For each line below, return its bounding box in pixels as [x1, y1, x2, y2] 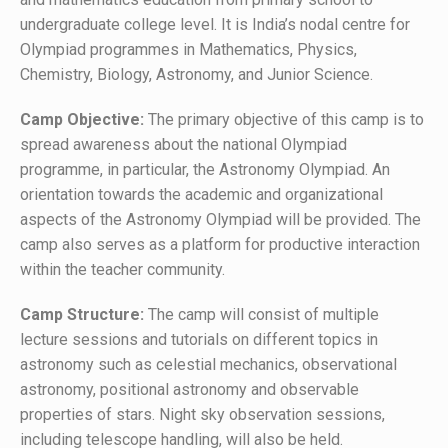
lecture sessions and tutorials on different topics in [20, 330, 378, 349]
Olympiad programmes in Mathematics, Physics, [20, 40, 357, 59]
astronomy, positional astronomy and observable [20, 380, 359, 399]
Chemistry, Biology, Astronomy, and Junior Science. [20, 65, 373, 84]
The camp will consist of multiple [144, 305, 379, 324]
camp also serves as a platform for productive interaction [20, 235, 420, 254]
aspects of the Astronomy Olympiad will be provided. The [20, 210, 421, 229]
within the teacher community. [20, 260, 225, 279]
